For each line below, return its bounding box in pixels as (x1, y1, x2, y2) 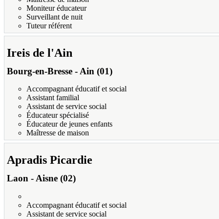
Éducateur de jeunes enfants (26, 120, 112, 129)
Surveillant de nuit (26, 12, 83, 21)
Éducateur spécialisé (26, 111, 89, 120)
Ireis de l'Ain (7, 46, 72, 59)
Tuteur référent (26, 21, 72, 30)
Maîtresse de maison (26, 129, 89, 137)
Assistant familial (26, 93, 79, 102)
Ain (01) (80, 66, 112, 76)
